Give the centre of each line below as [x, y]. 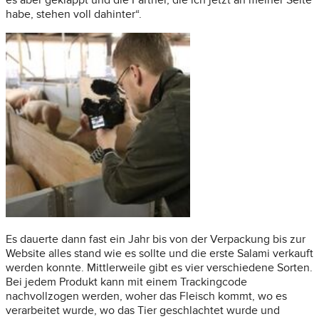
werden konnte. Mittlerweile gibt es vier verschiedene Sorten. [159, 268]
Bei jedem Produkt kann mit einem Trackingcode [126, 282]
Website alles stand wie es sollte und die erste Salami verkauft [159, 254]
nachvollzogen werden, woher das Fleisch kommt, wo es [146, 297]
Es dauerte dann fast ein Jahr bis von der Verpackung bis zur [156, 240]
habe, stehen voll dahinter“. [74, 15]
